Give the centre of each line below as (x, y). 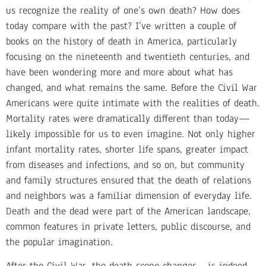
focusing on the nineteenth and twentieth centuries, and (128, 56)
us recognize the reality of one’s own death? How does (123, 10)
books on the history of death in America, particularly (121, 41)
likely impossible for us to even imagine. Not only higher (131, 134)
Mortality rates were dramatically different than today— (128, 118)
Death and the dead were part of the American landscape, (128, 211)
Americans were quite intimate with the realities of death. (133, 103)
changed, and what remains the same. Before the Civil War (132, 87)
